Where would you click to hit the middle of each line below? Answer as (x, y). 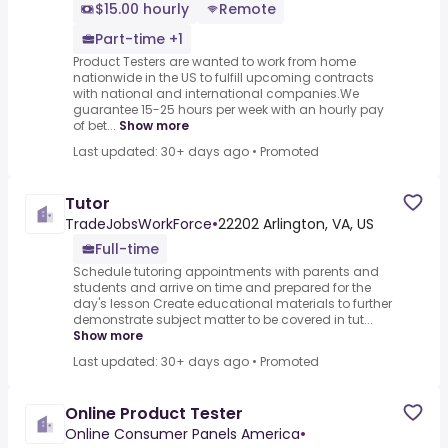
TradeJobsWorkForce (138, 224)
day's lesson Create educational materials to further (232, 304)
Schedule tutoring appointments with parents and (226, 272)
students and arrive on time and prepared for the (222, 288)
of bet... (94, 126)
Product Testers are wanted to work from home (214, 62)
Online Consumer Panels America (182, 434)
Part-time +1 (139, 39)
